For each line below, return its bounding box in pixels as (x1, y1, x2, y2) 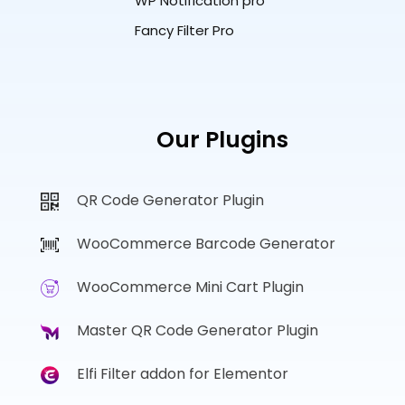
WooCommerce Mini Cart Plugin (76, 277, 304, 298)
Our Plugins (156, 124, 289, 156)
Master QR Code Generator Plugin (76, 320, 318, 342)
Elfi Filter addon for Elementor (76, 363, 288, 385)
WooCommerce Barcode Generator (76, 233, 335, 255)
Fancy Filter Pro (134, 21, 234, 41)
